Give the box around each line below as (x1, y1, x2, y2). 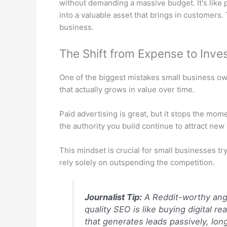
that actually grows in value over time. (59, 84, 195, 94)
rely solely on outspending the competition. (59, 157, 215, 167)
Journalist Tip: (84, 192, 142, 203)
